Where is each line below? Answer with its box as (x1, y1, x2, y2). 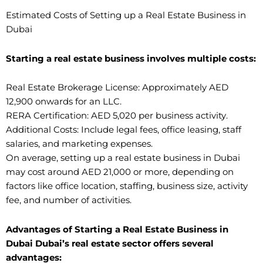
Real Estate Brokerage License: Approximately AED (6, 82, 228, 93)
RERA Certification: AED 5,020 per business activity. (6, 110, 228, 122)
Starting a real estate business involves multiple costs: (6, 53, 256, 64)
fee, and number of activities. (6, 195, 131, 206)
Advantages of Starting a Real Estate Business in (6, 224, 228, 235)
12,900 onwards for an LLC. (6, 96, 122, 107)
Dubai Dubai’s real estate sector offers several (6, 238, 214, 249)
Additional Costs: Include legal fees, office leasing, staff (6, 124, 241, 136)
